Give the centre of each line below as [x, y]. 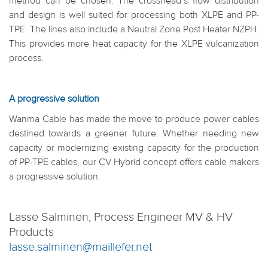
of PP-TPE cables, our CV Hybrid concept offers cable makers [134, 162]
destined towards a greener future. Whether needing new [134, 133]
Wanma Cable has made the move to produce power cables [134, 119]
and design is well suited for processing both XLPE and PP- [134, 15]
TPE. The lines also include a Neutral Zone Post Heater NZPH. [134, 29]
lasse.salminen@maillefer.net [81, 247]
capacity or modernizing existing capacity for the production [134, 148]
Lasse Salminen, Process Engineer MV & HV [121, 217]
